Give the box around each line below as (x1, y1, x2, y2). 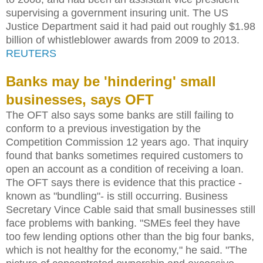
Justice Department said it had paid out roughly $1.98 (6, 20, 255, 32)
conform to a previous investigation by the (6, 122, 201, 134)
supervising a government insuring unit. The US (6, 6, 228, 19)
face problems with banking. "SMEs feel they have (6, 217, 240, 229)
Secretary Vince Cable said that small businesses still (6, 203, 255, 215)
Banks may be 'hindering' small (6, 73, 216, 89)
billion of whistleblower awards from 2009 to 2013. (6, 33, 240, 46)
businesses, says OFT (6, 91, 154, 107)
